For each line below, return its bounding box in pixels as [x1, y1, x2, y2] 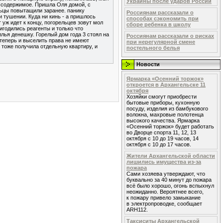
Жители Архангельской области [126, 153, 215, 159]
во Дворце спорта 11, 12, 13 [126, 129, 196, 135]
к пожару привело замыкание [126, 195, 201, 201]
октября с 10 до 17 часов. [126, 141, 191, 147]
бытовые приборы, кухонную [126, 100, 200, 106]
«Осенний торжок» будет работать [126, 123, 214, 129]
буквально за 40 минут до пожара [126, 177, 212, 183]
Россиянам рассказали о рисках [126, 33, 214, 39]
